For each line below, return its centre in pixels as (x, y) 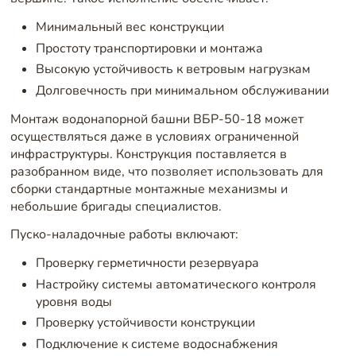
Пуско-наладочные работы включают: (124, 235)
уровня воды (74, 302)
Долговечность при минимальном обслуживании (182, 91)
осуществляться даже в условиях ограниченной (154, 136)
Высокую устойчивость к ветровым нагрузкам (173, 70)
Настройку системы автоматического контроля (176, 284)
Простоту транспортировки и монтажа (149, 48)
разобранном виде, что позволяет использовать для (166, 171)
